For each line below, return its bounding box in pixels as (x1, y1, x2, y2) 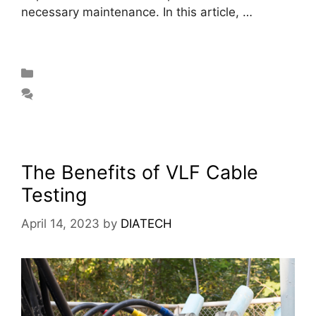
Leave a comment (40, 87, 142, 102)
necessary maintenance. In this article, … (21, 5, 256, 20)
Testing (21, 183, 87, 207)
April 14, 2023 (21, 216, 99, 231)
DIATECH (121, 216, 172, 231)
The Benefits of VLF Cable (21, 161, 258, 185)
